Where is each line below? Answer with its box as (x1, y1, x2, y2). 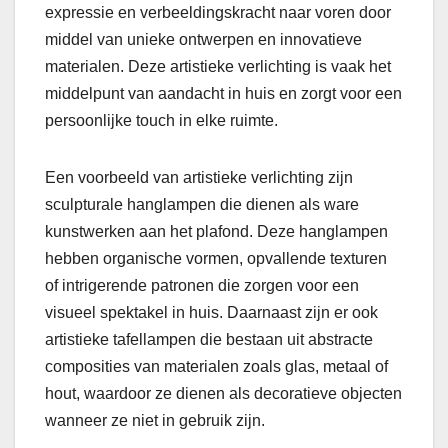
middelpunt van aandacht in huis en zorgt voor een (45, 85, 402, 103)
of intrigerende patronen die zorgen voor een (45, 277, 359, 295)
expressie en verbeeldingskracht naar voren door (45, 4, 391, 22)
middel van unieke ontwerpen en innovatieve (45, 31, 362, 49)
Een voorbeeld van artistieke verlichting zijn (45, 169, 353, 187)
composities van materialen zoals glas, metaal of (45, 358, 388, 376)
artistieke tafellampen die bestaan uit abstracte (45, 331, 373, 349)
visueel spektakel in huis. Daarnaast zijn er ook (45, 304, 378, 322)
